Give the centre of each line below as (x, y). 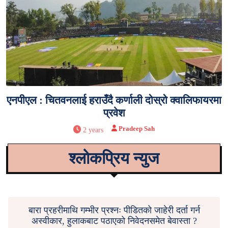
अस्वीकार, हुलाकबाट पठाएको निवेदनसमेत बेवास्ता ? (114, 221)
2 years (93, 130)
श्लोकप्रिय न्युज (114, 158)
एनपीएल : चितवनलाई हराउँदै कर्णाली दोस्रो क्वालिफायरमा (114, 100)
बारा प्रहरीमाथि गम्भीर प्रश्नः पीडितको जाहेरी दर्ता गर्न (114, 210)
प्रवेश (114, 113)
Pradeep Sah (137, 128)
